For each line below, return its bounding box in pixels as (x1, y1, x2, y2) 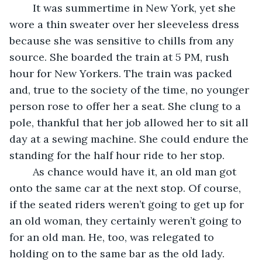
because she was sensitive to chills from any (9, 33, 237, 47)
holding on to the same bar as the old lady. (9, 246, 225, 260)
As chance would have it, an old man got (21, 164, 33, 178)
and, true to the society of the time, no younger (9, 82, 252, 96)
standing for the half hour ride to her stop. (9, 148, 227, 162)
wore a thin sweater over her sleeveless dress (9, 17, 242, 31)
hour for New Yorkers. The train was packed (9, 66, 235, 80)
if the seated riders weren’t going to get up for (9, 197, 247, 211)
